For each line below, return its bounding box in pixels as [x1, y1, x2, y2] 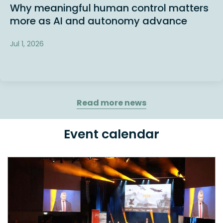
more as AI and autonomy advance [10, 14, 187, 28]
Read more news [77, 97, 146, 109]
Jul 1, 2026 [10, 38, 44, 49]
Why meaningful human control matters [10, 1, 209, 15]
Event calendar [64, 125, 159, 143]
